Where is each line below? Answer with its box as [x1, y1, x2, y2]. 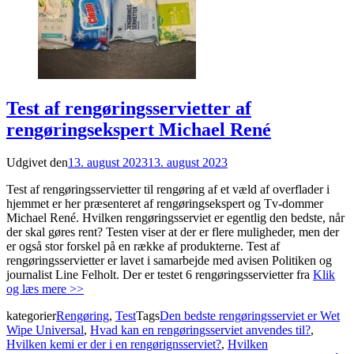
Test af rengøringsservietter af [6, 97, 251, 119]
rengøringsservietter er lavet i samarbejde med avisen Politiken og [6, 254, 332, 268]
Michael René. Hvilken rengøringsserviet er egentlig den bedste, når [6, 211, 345, 225]
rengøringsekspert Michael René [6, 119, 271, 140]
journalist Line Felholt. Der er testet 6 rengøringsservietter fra [6, 268, 313, 282]
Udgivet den [6, 156, 68, 170]
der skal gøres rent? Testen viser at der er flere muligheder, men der [6, 225, 339, 239]
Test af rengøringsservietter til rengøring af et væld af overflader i [6, 183, 330, 197]
